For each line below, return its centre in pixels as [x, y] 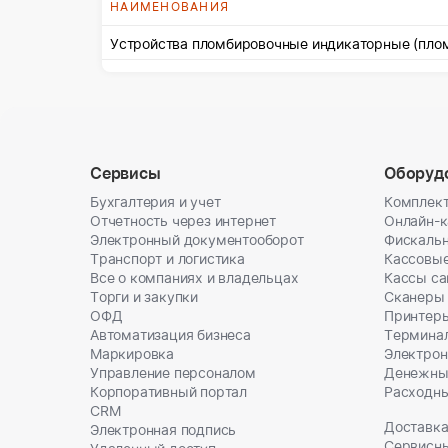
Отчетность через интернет [183, 220]
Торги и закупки [144, 296]
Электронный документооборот [197, 239]
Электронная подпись [163, 429]
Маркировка [132, 353]
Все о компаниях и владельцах [194, 277]
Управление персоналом [173, 372]
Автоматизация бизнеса [170, 334]
